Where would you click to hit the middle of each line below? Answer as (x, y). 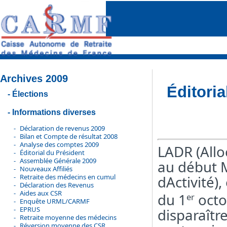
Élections (30, 94)
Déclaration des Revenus (57, 185)
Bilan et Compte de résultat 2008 (69, 136)
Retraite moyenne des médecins (68, 217)
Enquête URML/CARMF (55, 201)
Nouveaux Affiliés (46, 169)
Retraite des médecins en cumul (68, 177)
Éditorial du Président (52, 153)
